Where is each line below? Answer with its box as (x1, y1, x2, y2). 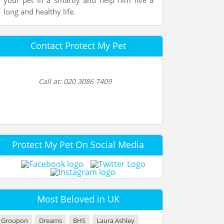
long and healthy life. (3, 6, 75, 16)
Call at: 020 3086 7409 (38, 76, 111, 86)
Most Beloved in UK (36, 193, 119, 205)
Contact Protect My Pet (30, 39, 126, 51)
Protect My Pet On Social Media (12, 138, 144, 150)
